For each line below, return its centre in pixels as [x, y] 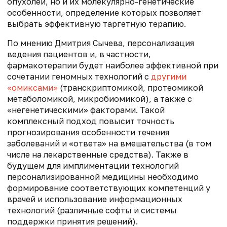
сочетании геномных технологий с [79, 76]
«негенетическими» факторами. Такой [86, 110]
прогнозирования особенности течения [88, 132]
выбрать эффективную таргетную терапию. [97, 24]
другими [169, 76]
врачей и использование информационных [95, 199]
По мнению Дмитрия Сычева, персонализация [101, 43]
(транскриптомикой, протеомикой [130, 87]
